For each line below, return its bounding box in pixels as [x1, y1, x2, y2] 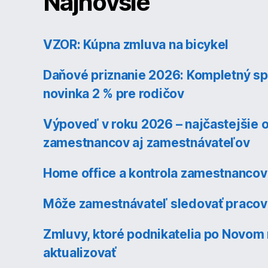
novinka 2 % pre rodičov [43, 86, 184, 101]
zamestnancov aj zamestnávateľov [43, 135, 250, 150]
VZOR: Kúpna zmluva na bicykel [43, 36, 229, 52]
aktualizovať [43, 245, 116, 260]
